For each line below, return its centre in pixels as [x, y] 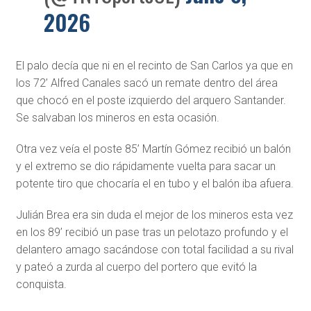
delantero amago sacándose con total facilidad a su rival [154, 250]
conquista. [41, 285]
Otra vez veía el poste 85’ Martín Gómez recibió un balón [153, 149]
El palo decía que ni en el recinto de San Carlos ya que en [154, 66]
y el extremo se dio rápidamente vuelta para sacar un [145, 167]
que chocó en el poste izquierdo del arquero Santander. [151, 101]
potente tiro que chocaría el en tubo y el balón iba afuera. [154, 184]
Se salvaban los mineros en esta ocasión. [117, 118]
